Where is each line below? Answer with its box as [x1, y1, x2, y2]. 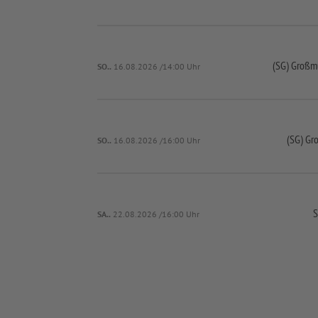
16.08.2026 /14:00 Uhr [114, 61, 201, 72]
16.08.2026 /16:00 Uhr [114, 135, 201, 146]
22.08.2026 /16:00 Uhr [113, 209, 200, 219]
